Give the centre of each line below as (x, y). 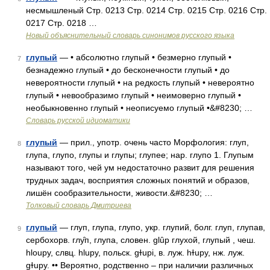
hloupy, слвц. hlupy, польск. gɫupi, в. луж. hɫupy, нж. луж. (135, 253)
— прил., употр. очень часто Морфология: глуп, (153, 142)
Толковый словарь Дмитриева (79, 206)
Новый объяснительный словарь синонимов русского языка (130, 36)
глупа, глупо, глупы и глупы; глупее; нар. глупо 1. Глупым (140, 155)
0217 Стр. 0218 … (61, 23)
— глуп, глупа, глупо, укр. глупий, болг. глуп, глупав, (161, 227)
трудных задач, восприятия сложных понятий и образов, (138, 180)
